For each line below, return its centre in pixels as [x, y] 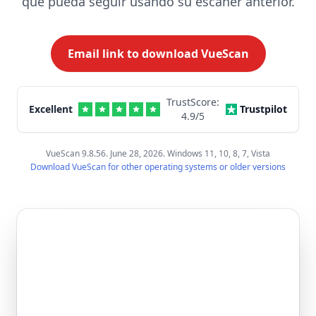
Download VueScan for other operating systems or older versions [158, 167]
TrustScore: [193, 102]
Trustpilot [263, 109]
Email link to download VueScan [158, 54]
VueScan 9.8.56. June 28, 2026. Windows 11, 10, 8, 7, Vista [158, 153]
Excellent [51, 109]
